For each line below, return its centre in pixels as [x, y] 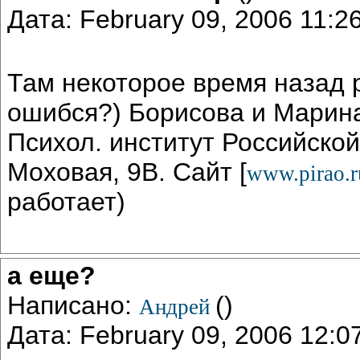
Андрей [177, 307]
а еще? [51, 275]
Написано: [73, 305]
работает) [66, 201]
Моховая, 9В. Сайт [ [127, 172]
